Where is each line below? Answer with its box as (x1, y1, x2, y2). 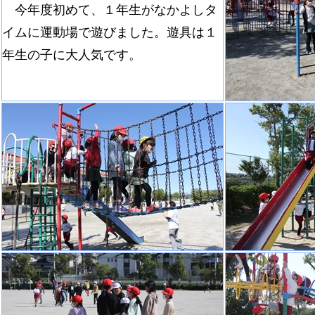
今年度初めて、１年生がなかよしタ (2, 3, 217, 17)
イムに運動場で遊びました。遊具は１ (2, 25, 217, 39)
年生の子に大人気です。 (2, 48, 141, 62)
